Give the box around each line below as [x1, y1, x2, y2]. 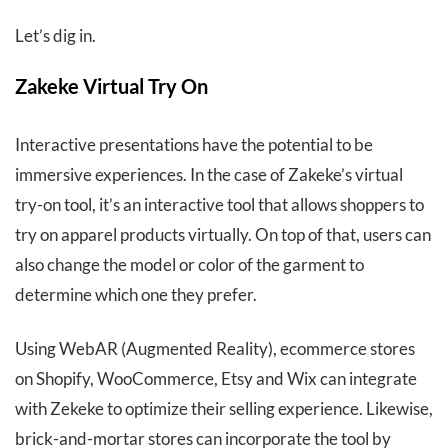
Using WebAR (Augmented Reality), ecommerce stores [15, 338, 415, 360]
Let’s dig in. [15, 25, 96, 47]
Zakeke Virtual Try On [15, 74, 208, 99]
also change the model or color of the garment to [15, 254, 364, 276]
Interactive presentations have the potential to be [15, 134, 373, 156]
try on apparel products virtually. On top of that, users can [15, 224, 431, 246]
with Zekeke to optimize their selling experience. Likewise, [15, 398, 433, 420]
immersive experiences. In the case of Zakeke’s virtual [15, 164, 403, 186]
